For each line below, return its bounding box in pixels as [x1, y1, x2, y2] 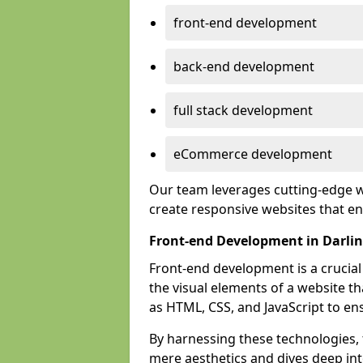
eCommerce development [173, 145, 332, 163]
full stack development [173, 101, 313, 119]
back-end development [173, 58, 314, 75]
